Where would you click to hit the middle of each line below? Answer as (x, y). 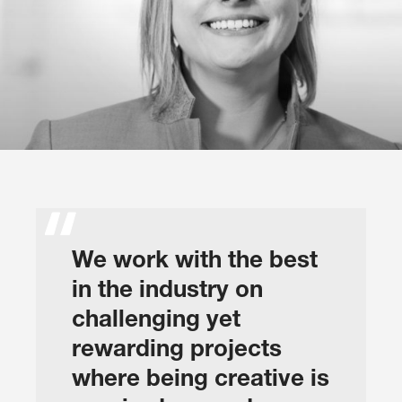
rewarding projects (177, 348)
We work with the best (195, 259)
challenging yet (156, 319)
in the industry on (167, 289)
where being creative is (201, 378)
